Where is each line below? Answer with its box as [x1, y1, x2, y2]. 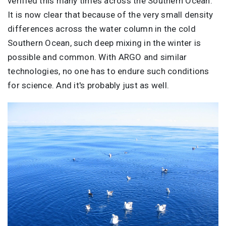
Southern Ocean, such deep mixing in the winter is [8, 37, 201, 48]
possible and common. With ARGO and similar [8, 51, 187, 62]
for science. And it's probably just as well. [8, 80, 169, 90]
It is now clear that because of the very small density [8, 9, 213, 20]
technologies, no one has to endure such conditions [8, 66, 209, 76]
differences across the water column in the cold [8, 23, 196, 34]
